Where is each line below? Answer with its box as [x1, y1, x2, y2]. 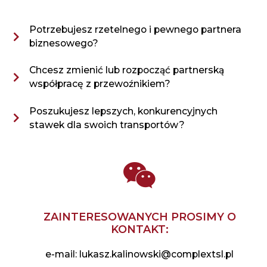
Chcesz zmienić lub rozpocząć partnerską [29, 64, 224, 76]
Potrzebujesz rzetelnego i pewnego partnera [29, 24, 241, 36]
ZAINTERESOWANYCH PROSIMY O [43, 210, 236, 223]
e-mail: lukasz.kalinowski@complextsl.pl [45, 249, 234, 260]
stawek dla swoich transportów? [29, 119, 185, 131]
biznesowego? [29, 38, 98, 49]
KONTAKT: [110, 223, 169, 236]
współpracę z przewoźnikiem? [29, 78, 170, 90]
